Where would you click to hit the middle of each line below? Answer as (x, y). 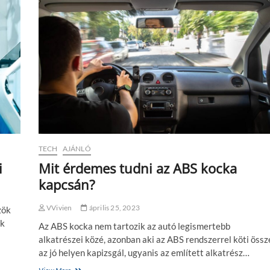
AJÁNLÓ (77, 148)
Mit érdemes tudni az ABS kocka (137, 168)
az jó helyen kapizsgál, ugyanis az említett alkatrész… (144, 252)
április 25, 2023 (114, 207)
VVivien (58, 207)
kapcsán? (67, 184)
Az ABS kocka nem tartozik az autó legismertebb (134, 226)
